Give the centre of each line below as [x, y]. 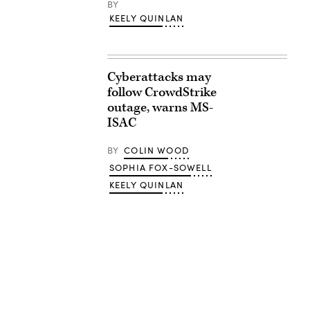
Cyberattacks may [159, 77]
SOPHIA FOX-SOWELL [160, 167]
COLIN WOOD [156, 150]
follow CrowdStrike [162, 92]
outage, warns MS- [160, 108]
